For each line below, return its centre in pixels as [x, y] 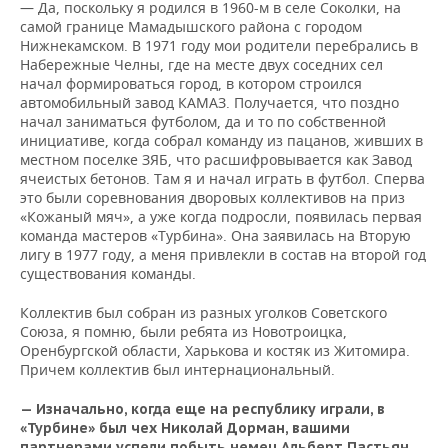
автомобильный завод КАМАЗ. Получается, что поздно [209, 103]
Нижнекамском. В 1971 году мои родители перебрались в [219, 46]
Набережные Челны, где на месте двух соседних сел [201, 65]
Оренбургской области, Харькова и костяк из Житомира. [215, 351]
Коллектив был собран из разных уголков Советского [203, 313]
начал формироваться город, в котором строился [191, 84]
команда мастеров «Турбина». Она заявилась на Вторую [215, 236]
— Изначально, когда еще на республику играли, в [202, 409]
